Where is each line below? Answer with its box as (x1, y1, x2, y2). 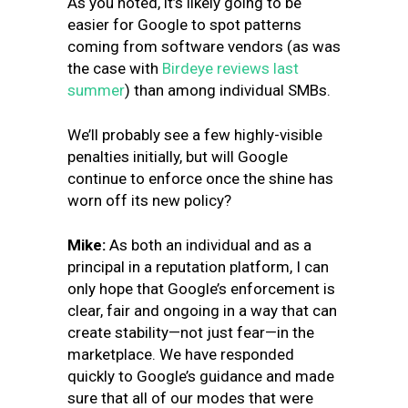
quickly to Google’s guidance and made (67, 367, 334, 385)
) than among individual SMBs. (125, 81, 331, 99)
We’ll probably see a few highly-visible (67, 126, 322, 144)
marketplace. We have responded (67, 345, 294, 363)
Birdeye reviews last (162, 59, 299, 77)
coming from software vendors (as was (67, 37, 341, 56)
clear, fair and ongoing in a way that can (67, 301, 337, 320)
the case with (67, 59, 162, 77)
